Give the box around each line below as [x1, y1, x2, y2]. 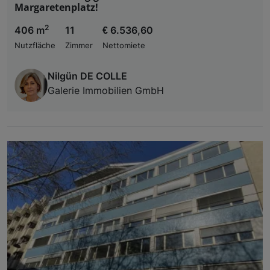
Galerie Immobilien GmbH [48, 84, 164, 96]
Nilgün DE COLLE [48, 69, 127, 82]
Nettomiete [102, 40, 145, 50]
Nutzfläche [14, 40, 55, 50]
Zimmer [65, 40, 93, 50]
